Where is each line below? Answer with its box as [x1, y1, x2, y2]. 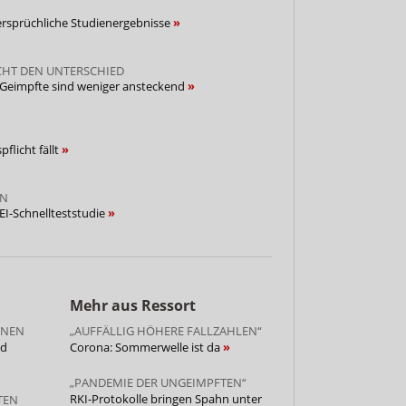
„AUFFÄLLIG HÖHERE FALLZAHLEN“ [69, 322, 262, 339]
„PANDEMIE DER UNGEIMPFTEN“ [69, 373, 246, 391]
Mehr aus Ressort [69, 295, 196, 315]
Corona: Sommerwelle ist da [69, 338, 223, 355]
